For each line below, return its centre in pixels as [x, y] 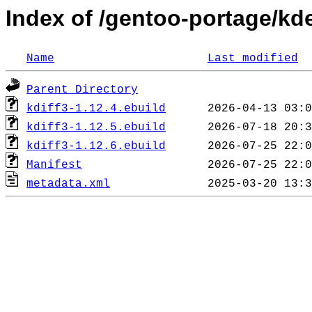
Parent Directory [82, 90]
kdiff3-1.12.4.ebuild [96, 109]
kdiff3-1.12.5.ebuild [96, 128]
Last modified [253, 59]
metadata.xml [68, 184]
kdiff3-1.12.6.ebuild [96, 147]
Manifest [54, 165]
